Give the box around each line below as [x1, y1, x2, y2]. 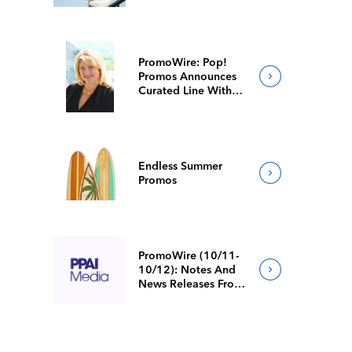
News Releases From [138, 277, 244, 291]
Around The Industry [138, 291, 244, 305]
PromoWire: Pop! [138, 55, 228, 69]
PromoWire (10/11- [138, 248, 240, 262]
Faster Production [138, 97, 229, 112]
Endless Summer [138, 159, 223, 173]
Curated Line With [138, 83, 233, 97]
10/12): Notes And [138, 262, 236, 277]
